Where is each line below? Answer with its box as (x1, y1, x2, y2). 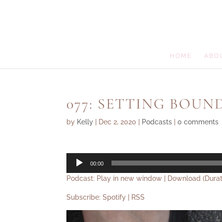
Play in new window (97, 174, 163, 182)
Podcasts (142, 118, 172, 126)
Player (66, 166, 87, 173)
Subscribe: (66, 193, 103, 201)
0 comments (177, 118, 219, 126)
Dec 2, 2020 (99, 118, 137, 126)
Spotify (103, 193, 126, 201)
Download (167, 174, 201, 182)
